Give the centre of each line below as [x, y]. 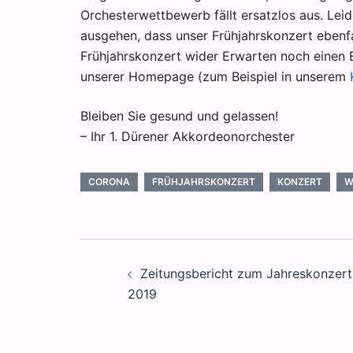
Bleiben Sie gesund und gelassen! [179, 116]
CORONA [109, 182]
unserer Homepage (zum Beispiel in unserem [215, 76]
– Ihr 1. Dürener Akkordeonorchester [188, 136]
